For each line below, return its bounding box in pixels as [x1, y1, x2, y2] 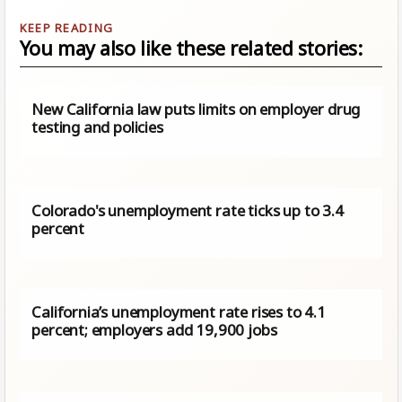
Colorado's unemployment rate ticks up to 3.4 [31, 200, 344, 222]
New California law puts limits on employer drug [31, 99, 361, 120]
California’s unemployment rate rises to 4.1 [31, 301, 326, 322]
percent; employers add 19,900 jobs [31, 319, 277, 340]
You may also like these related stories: [19, 35, 363, 62]
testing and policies [31, 117, 163, 138]
